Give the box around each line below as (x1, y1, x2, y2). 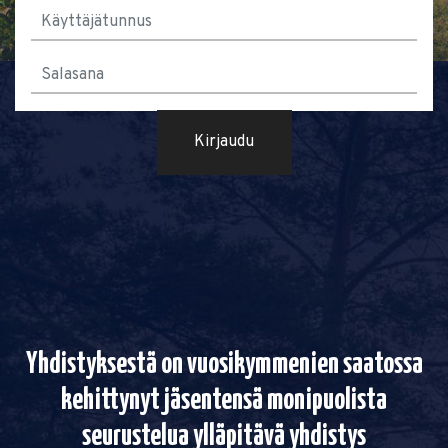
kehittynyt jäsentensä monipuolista (61, 386, 387, 415)
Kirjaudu (194, 132, 254, 153)
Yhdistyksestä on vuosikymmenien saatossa (25, 350, 423, 379)
